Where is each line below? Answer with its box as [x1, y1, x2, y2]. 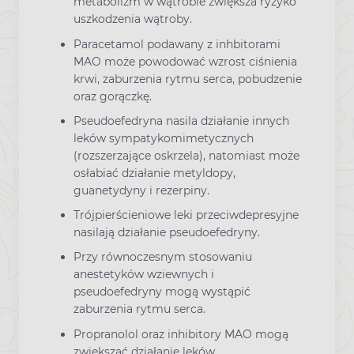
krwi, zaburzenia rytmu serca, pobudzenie [73, 71, 302, 86]
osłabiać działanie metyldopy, [73, 165, 235, 180]
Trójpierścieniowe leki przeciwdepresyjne [73, 208, 299, 223]
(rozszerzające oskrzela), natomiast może [73, 148, 299, 163]
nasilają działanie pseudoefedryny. [73, 225, 260, 240]
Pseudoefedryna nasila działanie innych [73, 113, 289, 128]
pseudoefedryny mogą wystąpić [73, 284, 250, 299]
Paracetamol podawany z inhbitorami [73, 36, 281, 51]
